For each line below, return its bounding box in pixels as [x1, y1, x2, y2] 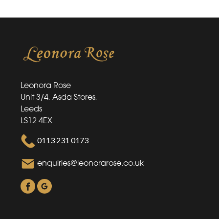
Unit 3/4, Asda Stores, [21, 91, 97, 102]
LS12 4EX [21, 115, 52, 125]
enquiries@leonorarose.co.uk [37, 158, 144, 168]
